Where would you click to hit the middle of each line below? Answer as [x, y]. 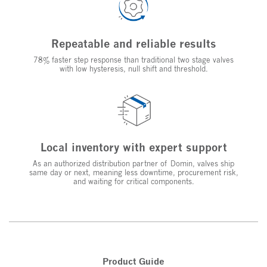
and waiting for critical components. [133, 182]
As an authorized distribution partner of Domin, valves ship [133, 164]
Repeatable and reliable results [133, 44]
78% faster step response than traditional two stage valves [133, 60]
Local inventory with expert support [133, 148]
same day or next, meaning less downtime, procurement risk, [133, 173]
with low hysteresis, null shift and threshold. [133, 69]
